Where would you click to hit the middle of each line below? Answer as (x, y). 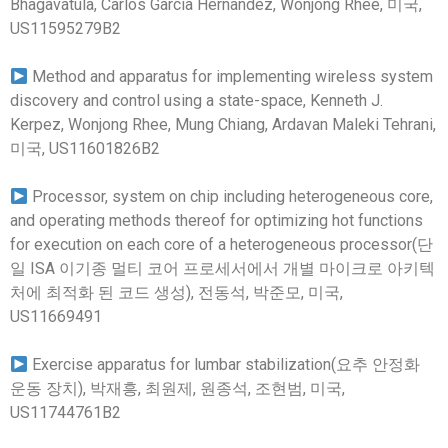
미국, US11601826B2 (85, 148)
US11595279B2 (65, 28)
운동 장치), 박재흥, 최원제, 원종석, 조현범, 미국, (177, 388)
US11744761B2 (65, 412)
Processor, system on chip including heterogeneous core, (231, 196)
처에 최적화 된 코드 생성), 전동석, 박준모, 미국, (176, 292)
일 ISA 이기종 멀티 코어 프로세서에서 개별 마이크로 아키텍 (222, 268)
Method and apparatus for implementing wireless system (231, 76)
